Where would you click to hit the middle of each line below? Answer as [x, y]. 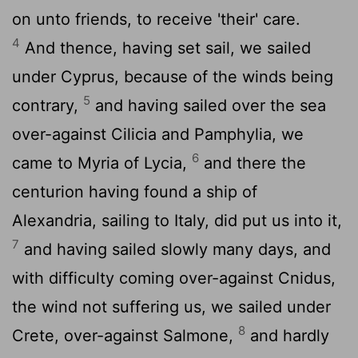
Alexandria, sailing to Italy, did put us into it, [177, 220]
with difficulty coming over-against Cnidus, [174, 278]
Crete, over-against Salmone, [125, 335]
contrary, [48, 105]
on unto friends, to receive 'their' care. [156, 19]
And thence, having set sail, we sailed [165, 48]
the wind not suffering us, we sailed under [171, 306]
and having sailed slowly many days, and [175, 249]
